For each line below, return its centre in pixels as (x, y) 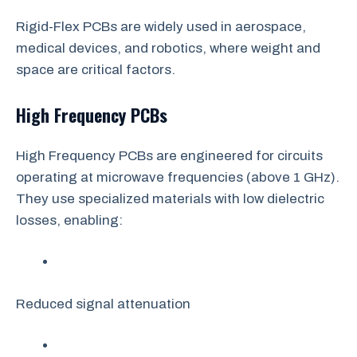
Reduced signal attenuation (103, 304)
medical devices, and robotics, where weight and (168, 48)
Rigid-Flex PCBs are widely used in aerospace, (161, 27)
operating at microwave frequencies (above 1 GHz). (178, 177)
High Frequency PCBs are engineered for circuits (169, 155)
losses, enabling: (69, 220)
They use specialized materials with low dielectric (170, 198)
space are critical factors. (96, 70)
